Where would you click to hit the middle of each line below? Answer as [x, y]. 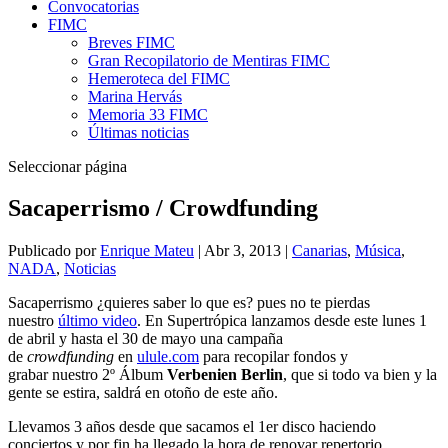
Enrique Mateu [147, 251]
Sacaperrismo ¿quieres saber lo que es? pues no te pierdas [189, 303]
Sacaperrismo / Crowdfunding [163, 208]
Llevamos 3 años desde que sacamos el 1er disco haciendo [192, 427]
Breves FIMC [131, 42]
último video [97, 321]
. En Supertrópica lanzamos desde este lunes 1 [282, 321]
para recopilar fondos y [273, 357]
